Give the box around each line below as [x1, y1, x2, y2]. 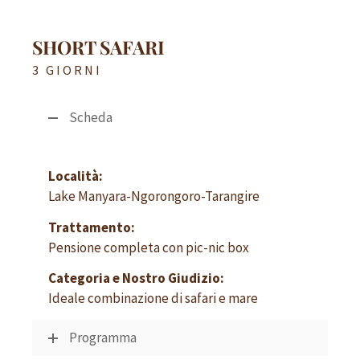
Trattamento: [48, 218, 135, 236]
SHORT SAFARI [32, 35, 165, 59]
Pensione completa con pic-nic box [48, 238, 249, 256]
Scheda [69, 108, 112, 126]
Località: [48, 167, 103, 185]
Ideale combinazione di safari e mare [48, 289, 258, 307]
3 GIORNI [32, 62, 102, 78]
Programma [69, 329, 137, 346]
